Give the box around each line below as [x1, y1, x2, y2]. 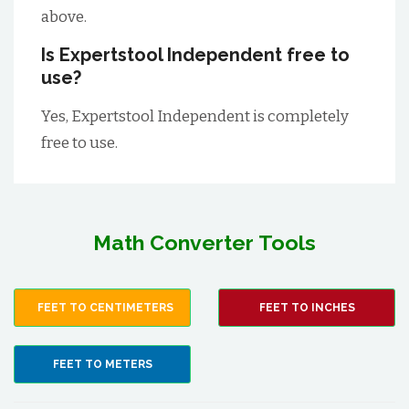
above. [41, 7, 87, 26]
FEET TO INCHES [258, 301, 355, 314]
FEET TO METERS [52, 358, 152, 371]
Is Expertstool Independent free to [41, 44, 350, 66]
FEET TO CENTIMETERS [37, 301, 173, 314]
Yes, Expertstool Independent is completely [41, 107, 349, 126]
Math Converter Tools [93, 230, 316, 255]
